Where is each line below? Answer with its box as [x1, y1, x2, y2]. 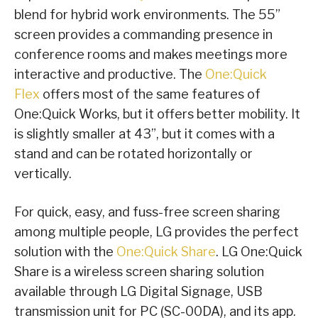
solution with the [14, 244, 116, 260]
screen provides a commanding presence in [14, 27, 273, 43]
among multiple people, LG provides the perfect [14, 224, 299, 240]
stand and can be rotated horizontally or [14, 146, 253, 162]
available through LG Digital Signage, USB [14, 284, 263, 300]
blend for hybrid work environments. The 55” [14, 7, 280, 23]
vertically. [14, 166, 72, 182]
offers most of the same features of [43, 87, 261, 102]
